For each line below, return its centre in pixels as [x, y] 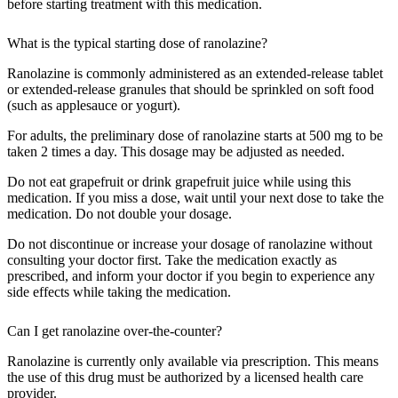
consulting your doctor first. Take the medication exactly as [172, 260]
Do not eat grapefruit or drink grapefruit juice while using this [179, 182]
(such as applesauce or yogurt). [94, 106]
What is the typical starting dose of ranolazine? [139, 44]
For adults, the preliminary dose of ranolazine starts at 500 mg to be [195, 136]
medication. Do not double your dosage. [119, 214]
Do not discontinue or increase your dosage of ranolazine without [190, 244]
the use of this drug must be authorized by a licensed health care [185, 378]
